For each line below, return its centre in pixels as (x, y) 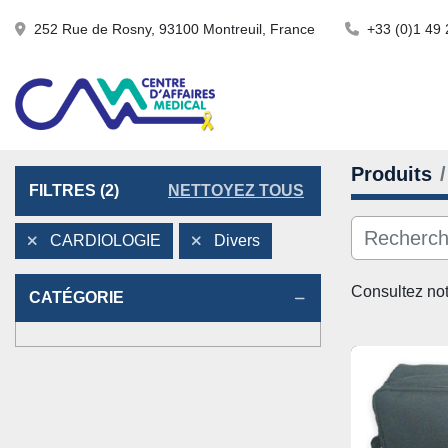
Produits (391, 174)
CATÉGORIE (76, 297)
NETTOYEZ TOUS (236, 190)
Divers (237, 240)
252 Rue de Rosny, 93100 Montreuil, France (174, 28)
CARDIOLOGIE (105, 240)
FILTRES (62, 190)
